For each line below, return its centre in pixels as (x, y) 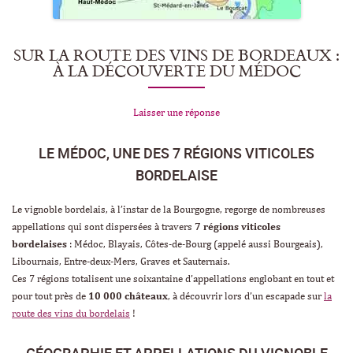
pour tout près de (50, 296)
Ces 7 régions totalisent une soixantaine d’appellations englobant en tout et (173, 279)
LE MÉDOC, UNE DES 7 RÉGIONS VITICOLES (176, 152)
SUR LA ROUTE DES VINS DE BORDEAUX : (176, 54)
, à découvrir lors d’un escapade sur (246, 296)
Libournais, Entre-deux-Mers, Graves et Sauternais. (121, 262)
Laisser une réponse (176, 113)
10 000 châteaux (128, 296)
